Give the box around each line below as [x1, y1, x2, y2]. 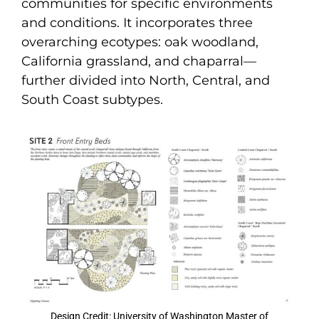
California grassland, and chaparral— [21, 53, 256, 69]
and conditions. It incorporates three [21, 14, 253, 31]
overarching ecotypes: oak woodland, [21, 33, 258, 50]
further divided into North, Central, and [21, 72, 270, 88]
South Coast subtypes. [21, 91, 163, 108]
